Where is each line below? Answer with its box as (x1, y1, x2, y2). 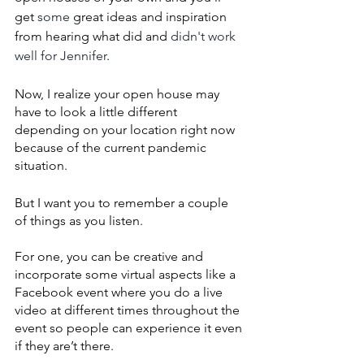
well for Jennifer (15, 47, 106, 63)
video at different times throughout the (15, 301, 243, 318)
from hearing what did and (15, 28, 171, 44)
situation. (15, 157, 71, 173)
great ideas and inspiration (70, 8, 230, 24)
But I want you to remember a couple (15, 194, 232, 210)
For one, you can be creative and (15, 248, 206, 264)
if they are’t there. (15, 337, 117, 353)
